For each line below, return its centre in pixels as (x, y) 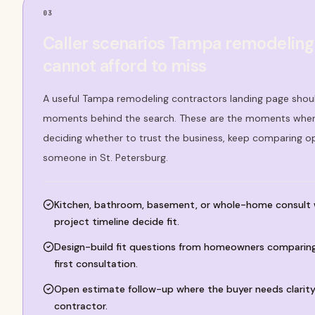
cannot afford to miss (125, 66)
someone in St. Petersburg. (105, 157)
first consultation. (96, 264)
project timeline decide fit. (117, 221)
